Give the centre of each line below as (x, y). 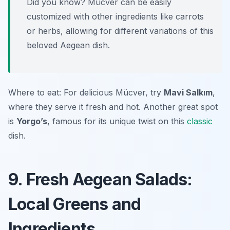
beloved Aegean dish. (68, 45)
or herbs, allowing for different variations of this (120, 31)
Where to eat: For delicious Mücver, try (86, 93)
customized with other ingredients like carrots (115, 17)
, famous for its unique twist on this (117, 121)
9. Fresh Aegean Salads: (100, 180)
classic (200, 121)
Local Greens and (75, 204)
